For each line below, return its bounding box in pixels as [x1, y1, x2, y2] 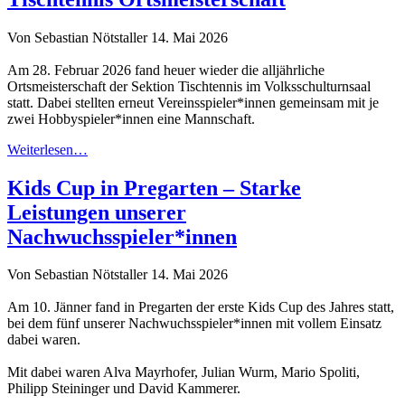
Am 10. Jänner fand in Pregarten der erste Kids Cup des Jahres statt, [7, 299, 394, 316]
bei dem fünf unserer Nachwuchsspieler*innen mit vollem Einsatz [7, 316, 381, 332]
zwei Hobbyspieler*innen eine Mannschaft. [7, 110, 255, 127]
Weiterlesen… [7, 141, 88, 157]
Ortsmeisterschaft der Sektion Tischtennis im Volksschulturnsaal [7, 78, 371, 94]
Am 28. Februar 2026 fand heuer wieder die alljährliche [7, 61, 325, 78]
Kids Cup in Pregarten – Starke [7, 175, 301, 200]
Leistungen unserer [7, 200, 186, 224]
